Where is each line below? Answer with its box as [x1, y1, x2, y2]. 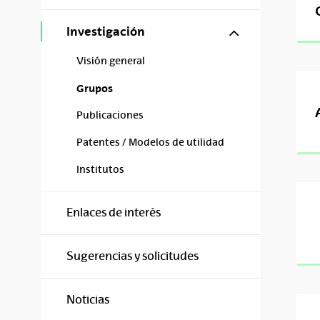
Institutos [76, 164, 124, 175]
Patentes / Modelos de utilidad [76, 136, 224, 148]
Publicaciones [76, 109, 144, 121]
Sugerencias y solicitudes [66, 249, 199, 263]
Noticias [66, 293, 109, 306]
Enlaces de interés [66, 206, 161, 219]
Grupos [76, 82, 113, 94]
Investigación [66, 24, 145, 39]
